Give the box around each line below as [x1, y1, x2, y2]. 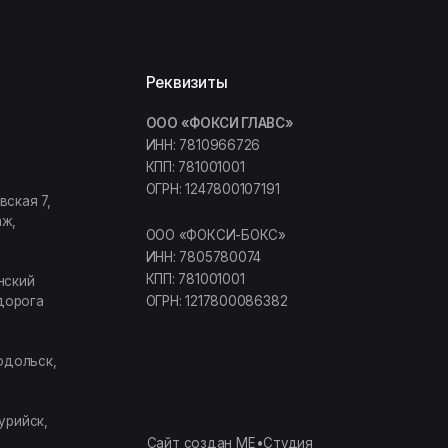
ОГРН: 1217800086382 [33, 117, 161, 133]
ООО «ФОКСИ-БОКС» [33, 58, 163, 74]
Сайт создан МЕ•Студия [34, 243, 184, 259]
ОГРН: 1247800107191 [33, 17, 154, 33]
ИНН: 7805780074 [33, 78, 138, 93]
